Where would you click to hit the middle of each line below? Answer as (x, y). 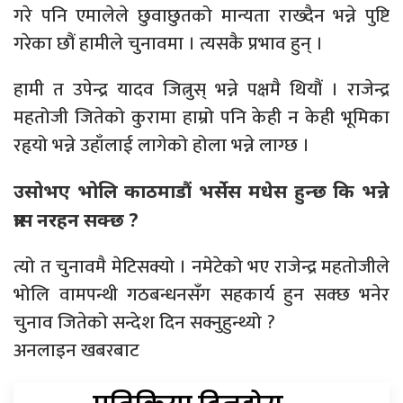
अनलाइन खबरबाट (76, 350)
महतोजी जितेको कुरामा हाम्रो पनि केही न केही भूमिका (201, 117)
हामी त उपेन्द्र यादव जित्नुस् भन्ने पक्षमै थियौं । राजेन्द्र (201, 89)
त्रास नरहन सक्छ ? (76, 219)
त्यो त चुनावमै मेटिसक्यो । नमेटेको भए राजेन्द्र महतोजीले (201, 266)
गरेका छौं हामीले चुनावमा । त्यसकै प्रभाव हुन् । (168, 43)
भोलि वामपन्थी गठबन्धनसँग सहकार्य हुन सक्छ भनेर (201, 294)
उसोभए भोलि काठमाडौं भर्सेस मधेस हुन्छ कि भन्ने (201, 190)
